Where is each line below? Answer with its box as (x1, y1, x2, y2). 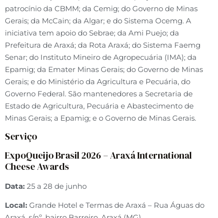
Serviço (5, 130, 37, 143)
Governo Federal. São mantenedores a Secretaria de (5, 89, 193, 98)
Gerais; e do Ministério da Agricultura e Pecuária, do (5, 76, 190, 86)
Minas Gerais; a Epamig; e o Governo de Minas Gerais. (5, 113, 196, 123)
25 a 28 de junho (25, 182, 87, 191)
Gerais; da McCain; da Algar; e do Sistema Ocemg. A (5, 16, 191, 25)
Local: (5, 200, 27, 210)
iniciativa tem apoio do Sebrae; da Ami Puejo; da (5, 28, 179, 37)
